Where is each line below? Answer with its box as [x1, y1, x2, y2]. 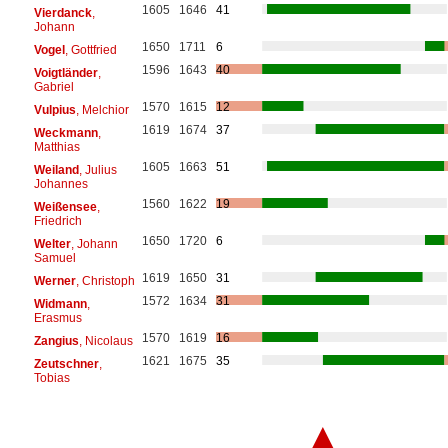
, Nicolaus [78, 333, 133, 348]
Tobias [33, 370, 70, 385]
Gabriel [33, 79, 74, 94]
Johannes [33, 176, 88, 191]
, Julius [78, 162, 117, 177]
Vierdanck [33, 5, 92, 20]
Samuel [33, 250, 76, 265]
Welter [33, 236, 71, 251]
